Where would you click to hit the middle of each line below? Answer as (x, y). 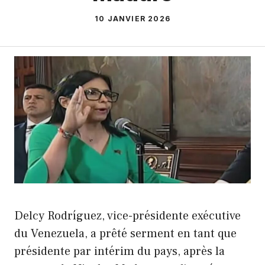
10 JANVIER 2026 (132, 18)
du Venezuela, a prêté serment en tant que (125, 234)
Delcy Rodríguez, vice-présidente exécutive (127, 216)
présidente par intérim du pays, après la (119, 252)
